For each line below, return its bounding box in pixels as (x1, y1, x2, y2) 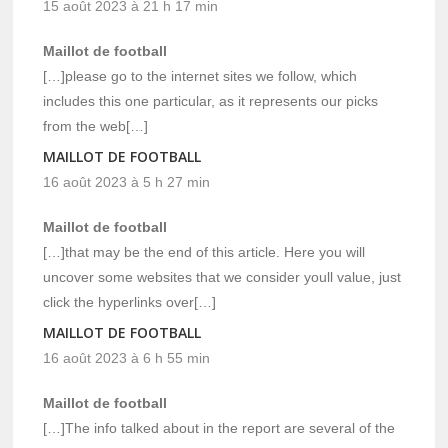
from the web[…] (43, 118, 149, 135)
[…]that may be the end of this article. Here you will (43, 244, 366, 261)
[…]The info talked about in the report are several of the (43, 420, 396, 437)
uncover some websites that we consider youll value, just (43, 269, 402, 286)
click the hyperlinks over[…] (43, 294, 217, 311)
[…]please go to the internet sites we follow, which (43, 68, 358, 85)
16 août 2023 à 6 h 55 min (43, 350, 211, 367)
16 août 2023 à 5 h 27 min (43, 174, 211, 191)
